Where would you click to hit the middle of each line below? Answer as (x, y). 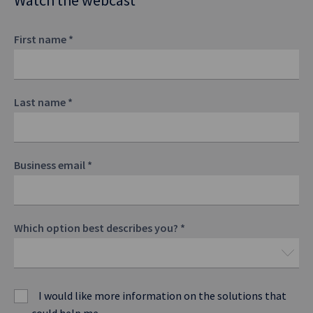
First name (41, 39)
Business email (51, 165)
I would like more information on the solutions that (162, 296)
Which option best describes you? (97, 228)
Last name (41, 102)
